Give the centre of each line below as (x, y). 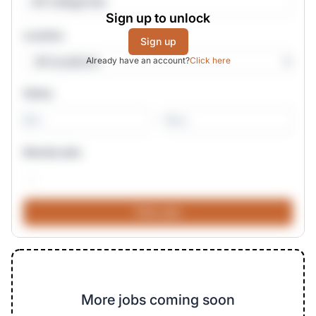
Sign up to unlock (158, 18)
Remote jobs (53, 152)
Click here (210, 60)
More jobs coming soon (158, 300)
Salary (38, 93)
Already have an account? (138, 60)
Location (43, 35)
